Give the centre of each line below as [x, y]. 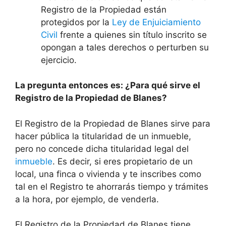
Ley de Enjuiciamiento [156, 22]
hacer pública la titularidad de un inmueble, [103, 136]
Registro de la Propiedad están [104, 9]
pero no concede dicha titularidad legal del [102, 149]
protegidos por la [76, 22]
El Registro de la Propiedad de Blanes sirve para [113, 123]
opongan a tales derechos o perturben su [125, 47]
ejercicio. [59, 60]
